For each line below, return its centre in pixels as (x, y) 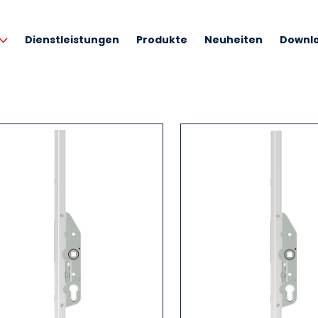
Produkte (162, 40)
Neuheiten (234, 40)
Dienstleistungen (72, 40)
